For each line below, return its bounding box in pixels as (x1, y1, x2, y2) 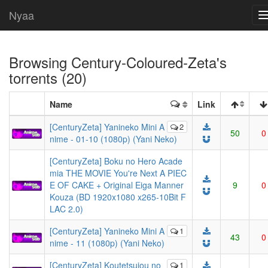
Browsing (9, 51, 71, 72)
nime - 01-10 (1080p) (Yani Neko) (50, 133, 177, 145)
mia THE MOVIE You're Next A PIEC (50, 167, 187, 179)
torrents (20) (9, 67, 87, 88)
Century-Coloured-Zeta (71, 51, 217, 72)
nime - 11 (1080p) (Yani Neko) (50, 237, 165, 249)
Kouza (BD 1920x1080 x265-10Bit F (50, 191, 186, 203)
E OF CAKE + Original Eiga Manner (50, 179, 184, 191)
